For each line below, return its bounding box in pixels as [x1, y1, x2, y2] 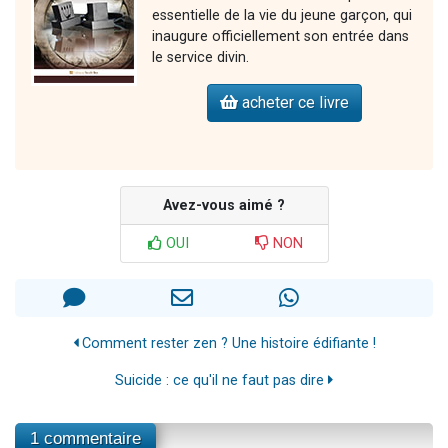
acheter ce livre [238, 92, 349, 112]
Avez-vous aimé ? [163, 196, 285, 214]
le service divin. [152, 48, 249, 66]
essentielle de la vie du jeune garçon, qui [152, 6, 412, 24]
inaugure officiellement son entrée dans [152, 27, 409, 45]
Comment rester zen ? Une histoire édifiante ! [77, 334, 376, 352]
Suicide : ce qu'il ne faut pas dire [115, 371, 328, 389]
